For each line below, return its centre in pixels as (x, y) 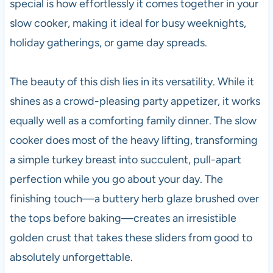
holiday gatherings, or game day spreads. (108, 42)
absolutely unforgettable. (71, 257)
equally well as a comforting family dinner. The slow (133, 120)
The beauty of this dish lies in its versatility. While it (132, 81)
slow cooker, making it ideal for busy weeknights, (128, 23)
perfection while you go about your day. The (116, 179)
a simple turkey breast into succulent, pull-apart (125, 159)
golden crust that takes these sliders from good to (131, 237)
